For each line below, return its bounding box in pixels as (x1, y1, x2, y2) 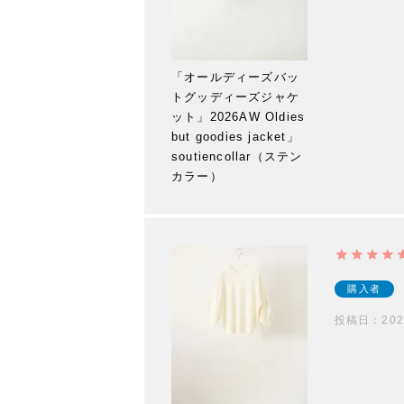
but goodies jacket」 (171, 129, 299, 143)
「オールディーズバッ (171, 69, 299, 84)
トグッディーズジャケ (171, 89, 299, 104)
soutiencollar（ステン (171, 149, 303, 163)
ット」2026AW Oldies (171, 109, 306, 124)
